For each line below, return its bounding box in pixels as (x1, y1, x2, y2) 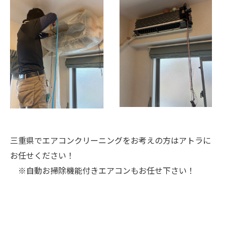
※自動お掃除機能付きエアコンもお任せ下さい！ (10, 166, 195, 176)
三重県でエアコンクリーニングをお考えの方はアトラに (10, 136, 211, 146)
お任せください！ (10, 151, 74, 161)
